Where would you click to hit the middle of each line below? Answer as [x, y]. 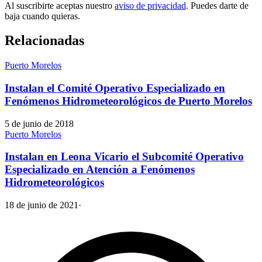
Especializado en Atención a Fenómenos [100, 170]
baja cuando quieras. [42, 16]
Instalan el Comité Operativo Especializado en [115, 88]
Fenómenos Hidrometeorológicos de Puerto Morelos [128, 101]
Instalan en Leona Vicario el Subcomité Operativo [124, 157]
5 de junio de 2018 [39, 123]
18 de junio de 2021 [42, 205]
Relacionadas [44, 41]
